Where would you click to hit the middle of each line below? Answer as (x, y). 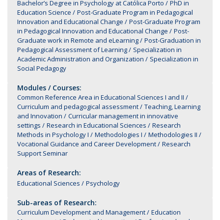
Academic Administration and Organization (81, 59)
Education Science (44, 12)
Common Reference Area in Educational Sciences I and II (101, 97)
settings (29, 125)
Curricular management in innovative (123, 116)
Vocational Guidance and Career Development (87, 144)
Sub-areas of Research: (57, 203)
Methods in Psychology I (53, 135)
